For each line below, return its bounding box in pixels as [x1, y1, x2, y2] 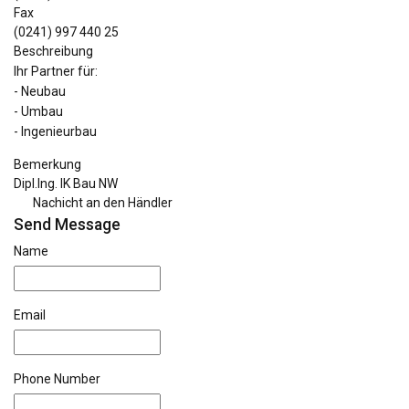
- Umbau [14, 104, 63, 119]
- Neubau [14, 84, 66, 99]
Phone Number [14, 372, 100, 386]
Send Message [14, 215, 121, 234]
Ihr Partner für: [14, 64, 98, 79]
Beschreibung [14, 44, 93, 58]
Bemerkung [14, 157, 81, 172]
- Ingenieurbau [14, 124, 97, 139]
